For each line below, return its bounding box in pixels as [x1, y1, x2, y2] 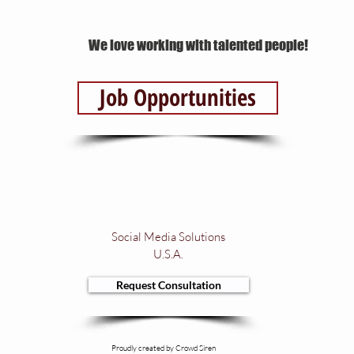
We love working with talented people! [88, 36, 308, 54]
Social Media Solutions [111, 229, 225, 244]
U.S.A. [153, 247, 183, 262]
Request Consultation [116, 278, 221, 292]
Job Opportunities [100, 81, 256, 112]
